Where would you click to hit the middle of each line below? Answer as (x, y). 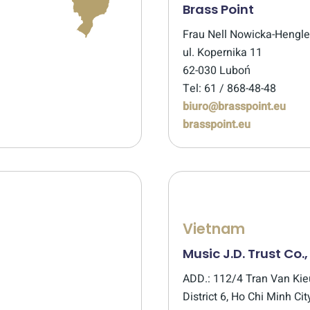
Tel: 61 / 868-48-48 (229, 89)
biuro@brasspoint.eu (234, 107)
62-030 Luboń (217, 71)
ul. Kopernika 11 (222, 53)
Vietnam (214, 229)
